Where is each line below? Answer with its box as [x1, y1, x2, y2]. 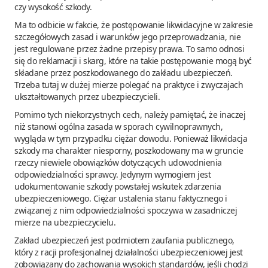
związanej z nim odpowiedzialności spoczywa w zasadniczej [14, 204, 237, 216]
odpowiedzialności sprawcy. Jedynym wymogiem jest [14, 168, 211, 180]
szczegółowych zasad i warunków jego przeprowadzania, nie [14, 31, 240, 42]
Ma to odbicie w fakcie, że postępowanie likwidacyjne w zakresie [14, 19, 253, 31]
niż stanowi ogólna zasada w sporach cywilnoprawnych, [14, 120, 223, 132]
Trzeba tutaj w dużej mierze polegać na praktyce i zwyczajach [14, 78, 243, 90]
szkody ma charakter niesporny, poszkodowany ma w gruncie [14, 144, 243, 156]
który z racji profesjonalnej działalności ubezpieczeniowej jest [14, 246, 243, 258]
